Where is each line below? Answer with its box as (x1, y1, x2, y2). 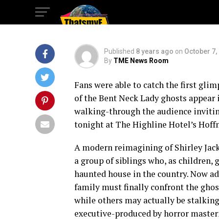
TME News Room (113, 57, 169, 65)
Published (104, 47, 134, 55)
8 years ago (136, 47, 174, 55)
